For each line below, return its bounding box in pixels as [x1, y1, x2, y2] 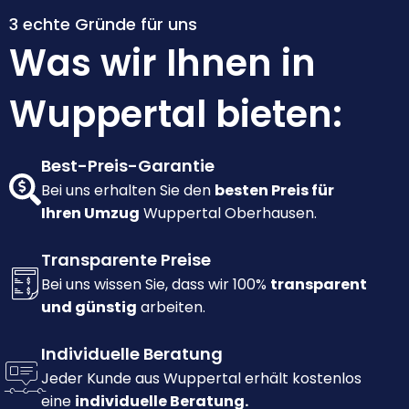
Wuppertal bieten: [9, 89, 342, 141]
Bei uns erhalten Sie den [41, 180, 215, 202]
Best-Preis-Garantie [41, 154, 215, 178]
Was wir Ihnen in [9, 37, 316, 89]
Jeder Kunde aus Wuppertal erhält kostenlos [41, 368, 362, 390]
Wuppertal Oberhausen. [140, 203, 317, 225]
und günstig [41, 297, 137, 319]
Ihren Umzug [41, 203, 140, 225]
